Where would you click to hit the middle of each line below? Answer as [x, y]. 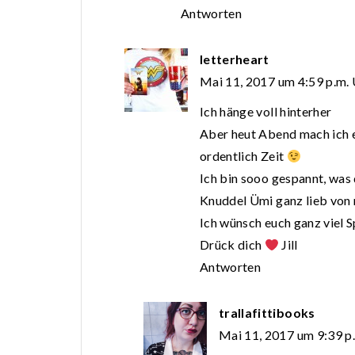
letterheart [235, 59]
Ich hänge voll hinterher [266, 112]
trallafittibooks [267, 313]
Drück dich [232, 245]
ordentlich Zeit [243, 156]
